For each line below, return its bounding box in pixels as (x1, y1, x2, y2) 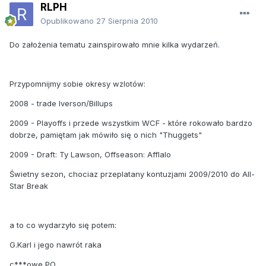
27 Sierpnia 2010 (96, 15, 158, 26)
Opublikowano (40, 15, 96, 26)
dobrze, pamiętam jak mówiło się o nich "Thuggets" (9, 129, 202, 140)
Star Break (9, 180, 48, 191)
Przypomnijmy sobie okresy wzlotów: (9, 78, 145, 88)
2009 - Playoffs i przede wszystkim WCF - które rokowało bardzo (9, 118, 252, 128)
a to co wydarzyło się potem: (9, 220, 116, 230)
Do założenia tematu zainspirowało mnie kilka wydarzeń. (9, 39, 220, 49)
